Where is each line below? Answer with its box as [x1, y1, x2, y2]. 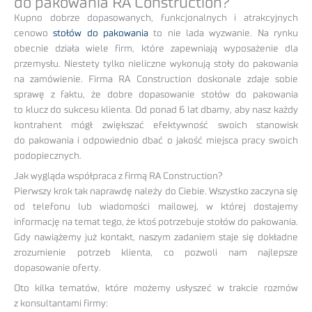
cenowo [14, 29, 54, 38]
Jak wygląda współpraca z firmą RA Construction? [14, 171, 223, 181]
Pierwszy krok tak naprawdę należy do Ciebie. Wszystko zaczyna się [14, 186, 298, 196]
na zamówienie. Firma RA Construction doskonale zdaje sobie [14, 75, 298, 84]
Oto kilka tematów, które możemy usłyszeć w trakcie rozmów [14, 283, 298, 293]
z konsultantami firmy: [14, 298, 108, 309]
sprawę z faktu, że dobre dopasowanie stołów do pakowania [14, 90, 298, 100]
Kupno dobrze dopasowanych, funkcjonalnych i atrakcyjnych [14, 13, 298, 23]
